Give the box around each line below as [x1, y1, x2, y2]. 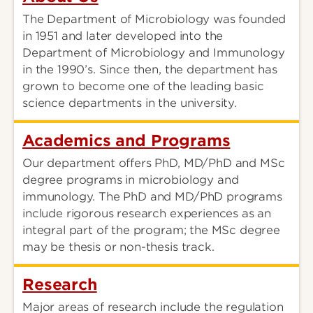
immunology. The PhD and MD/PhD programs [22, 190, 282, 204]
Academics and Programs [22, 131, 231, 150]
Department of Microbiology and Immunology [22, 46, 285, 60]
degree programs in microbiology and [22, 173, 239, 187]
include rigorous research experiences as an [22, 207, 272, 221]
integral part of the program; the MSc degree [22, 224, 280, 238]
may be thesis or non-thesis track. [22, 240, 214, 254]
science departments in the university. [22, 96, 237, 110]
